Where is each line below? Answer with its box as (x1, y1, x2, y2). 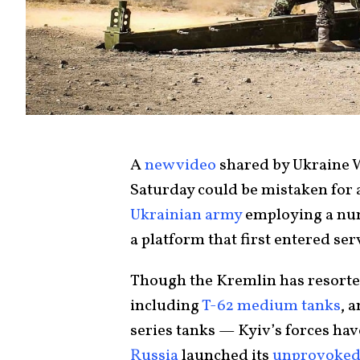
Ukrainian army (130, 203, 242, 227)
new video (145, 153, 216, 177)
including (130, 294, 199, 317)
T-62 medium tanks (199, 294, 341, 317)
